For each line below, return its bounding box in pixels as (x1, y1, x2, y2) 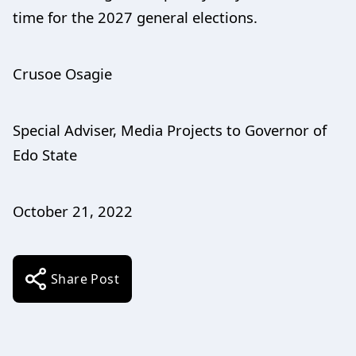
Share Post (51, 270, 119, 288)
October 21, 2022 (13, 201, 133, 221)
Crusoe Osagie (13, 64, 112, 83)
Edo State (13, 145, 77, 164)
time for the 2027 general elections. (13, 7, 257, 27)
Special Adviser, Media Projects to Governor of (13, 120, 327, 140)
